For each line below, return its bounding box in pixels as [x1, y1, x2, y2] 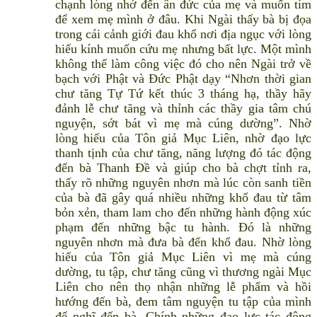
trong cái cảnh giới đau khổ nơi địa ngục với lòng [55, 27, 311, 42]
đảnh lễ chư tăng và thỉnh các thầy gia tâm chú [55, 101, 311, 116]
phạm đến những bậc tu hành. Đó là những [55, 220, 311, 235]
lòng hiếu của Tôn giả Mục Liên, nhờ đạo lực [55, 131, 311, 146]
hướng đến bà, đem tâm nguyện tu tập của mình [55, 294, 311, 309]
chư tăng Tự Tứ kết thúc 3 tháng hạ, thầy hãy [55, 86, 311, 101]
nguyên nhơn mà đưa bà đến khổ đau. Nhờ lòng [55, 235, 311, 250]
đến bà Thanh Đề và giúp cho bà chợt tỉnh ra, [55, 161, 311, 175]
